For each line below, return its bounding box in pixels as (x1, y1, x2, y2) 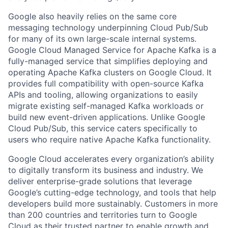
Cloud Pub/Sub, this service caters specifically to (8, 123, 197, 133)
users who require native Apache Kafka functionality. (8, 134, 211, 145)
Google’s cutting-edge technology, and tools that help (8, 187, 216, 197)
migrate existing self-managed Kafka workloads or (8, 100, 204, 111)
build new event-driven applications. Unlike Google (8, 111, 205, 122)
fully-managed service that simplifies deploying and (8, 55, 208, 66)
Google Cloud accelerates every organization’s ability (8, 153, 214, 164)
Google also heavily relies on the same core (8, 11, 177, 21)
